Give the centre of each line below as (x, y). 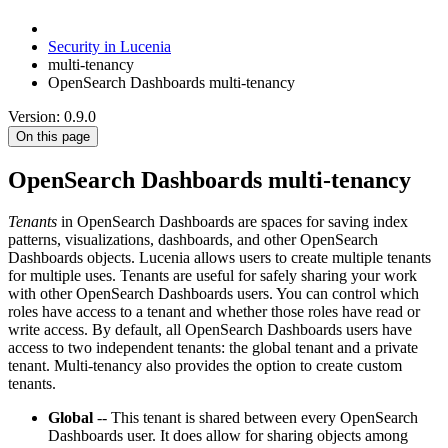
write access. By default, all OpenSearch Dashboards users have (210, 330)
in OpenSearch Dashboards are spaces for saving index (232, 222)
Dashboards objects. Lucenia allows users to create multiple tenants (219, 258)
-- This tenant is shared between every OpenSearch (255, 418)
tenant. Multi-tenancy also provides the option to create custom (205, 366)
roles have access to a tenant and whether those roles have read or (214, 312)
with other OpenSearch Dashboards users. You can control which (213, 294)
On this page (53, 136)
